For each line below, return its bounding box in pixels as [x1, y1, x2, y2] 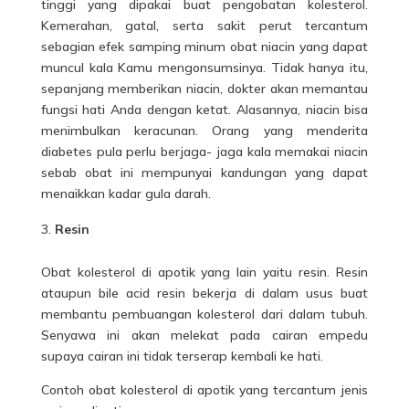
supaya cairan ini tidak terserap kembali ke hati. [40, 348, 323, 364]
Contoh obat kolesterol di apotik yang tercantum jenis [40, 382, 369, 398]
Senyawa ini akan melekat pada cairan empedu [40, 327, 369, 343]
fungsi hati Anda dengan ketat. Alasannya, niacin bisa [40, 101, 369, 118]
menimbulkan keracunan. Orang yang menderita [40, 122, 369, 139]
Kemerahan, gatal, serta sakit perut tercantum [40, 17, 369, 34]
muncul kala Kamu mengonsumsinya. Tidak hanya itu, [40, 59, 369, 76]
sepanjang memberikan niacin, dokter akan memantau [40, 80, 369, 97]
